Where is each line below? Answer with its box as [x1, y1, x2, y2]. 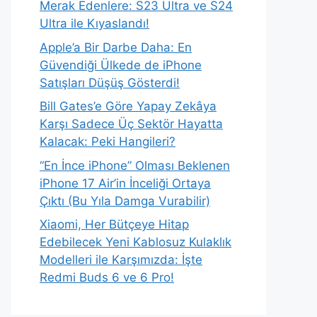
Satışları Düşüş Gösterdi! [40, 75, 180, 90]
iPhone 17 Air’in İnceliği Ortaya [40, 175, 211, 190]
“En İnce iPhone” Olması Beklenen [40, 158, 230, 173]
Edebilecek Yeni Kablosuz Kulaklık [40, 235, 231, 249]
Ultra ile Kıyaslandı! [40, 16, 149, 30]
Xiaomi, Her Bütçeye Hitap [40, 217, 189, 231]
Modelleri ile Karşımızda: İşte [40, 253, 202, 267]
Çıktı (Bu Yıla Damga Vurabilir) [40, 193, 210, 208]
